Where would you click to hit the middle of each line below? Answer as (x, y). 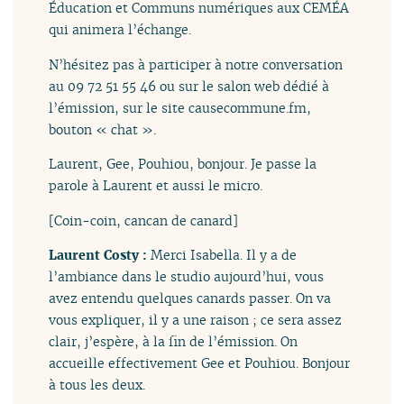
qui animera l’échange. (120, 30)
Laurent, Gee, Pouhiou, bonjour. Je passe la (183, 164)
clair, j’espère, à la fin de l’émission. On (174, 341)
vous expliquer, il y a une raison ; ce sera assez (196, 319)
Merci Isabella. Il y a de (224, 254)
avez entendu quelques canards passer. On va (190, 298)
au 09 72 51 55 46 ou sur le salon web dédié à (189, 86)
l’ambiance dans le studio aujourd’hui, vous (187, 276)
